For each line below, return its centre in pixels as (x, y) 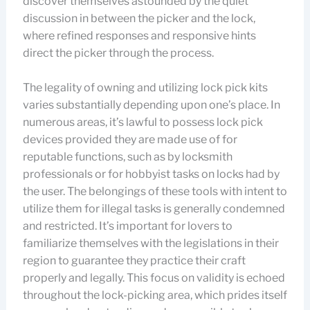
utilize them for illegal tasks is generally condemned (154, 209)
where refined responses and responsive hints (139, 36)
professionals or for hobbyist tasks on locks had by (151, 174)
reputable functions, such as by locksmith (127, 157)
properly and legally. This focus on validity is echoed (154, 278)
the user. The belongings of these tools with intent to (155, 191)
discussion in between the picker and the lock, (139, 18)
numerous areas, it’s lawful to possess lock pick (143, 122)
